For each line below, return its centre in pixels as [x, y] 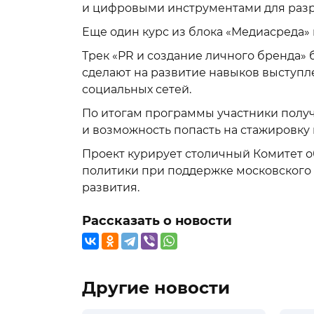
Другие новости [156, 288]
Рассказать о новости [157, 221]
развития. [111, 187]
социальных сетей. [137, 89]
